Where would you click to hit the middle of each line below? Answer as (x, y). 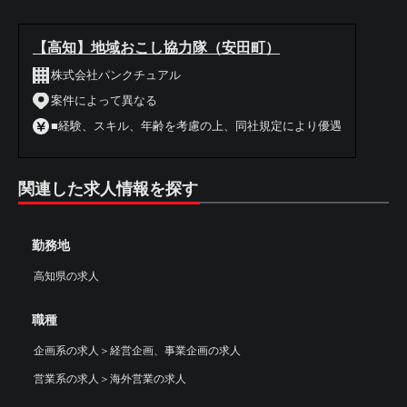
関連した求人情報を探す (108, 189)
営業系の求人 (66, 378)
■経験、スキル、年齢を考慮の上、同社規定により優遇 (196, 125)
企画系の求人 (66, 350)
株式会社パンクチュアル (116, 74)
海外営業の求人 (148, 378)
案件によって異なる (104, 100)
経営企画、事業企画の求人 (175, 350)
